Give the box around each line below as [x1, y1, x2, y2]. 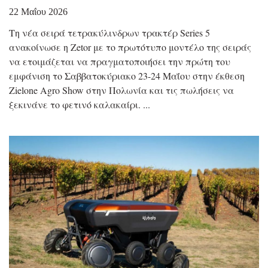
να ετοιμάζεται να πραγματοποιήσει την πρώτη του [9, 54, 230, 68]
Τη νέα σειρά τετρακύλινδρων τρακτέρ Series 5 [9, 26, 210, 39]
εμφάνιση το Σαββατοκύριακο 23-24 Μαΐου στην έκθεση [9, 69, 245, 82]
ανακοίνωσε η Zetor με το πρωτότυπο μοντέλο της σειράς [9, 40, 251, 53]
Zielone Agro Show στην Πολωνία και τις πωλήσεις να [9, 83, 234, 96]
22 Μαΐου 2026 [9, 6, 68, 17]
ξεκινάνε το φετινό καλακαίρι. [9, 98, 141, 111]
